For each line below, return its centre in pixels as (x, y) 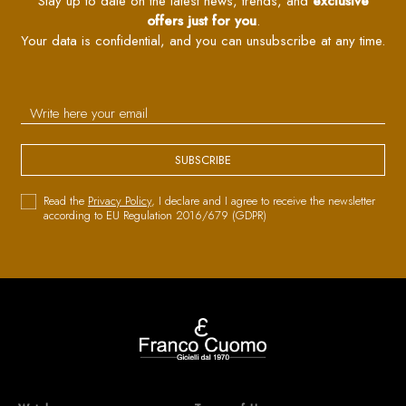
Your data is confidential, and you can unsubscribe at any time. (203, 40)
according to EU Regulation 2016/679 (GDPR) (155, 215)
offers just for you (201, 20)
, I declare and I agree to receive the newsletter (263, 200)
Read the (66, 200)
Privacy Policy (120, 200)
